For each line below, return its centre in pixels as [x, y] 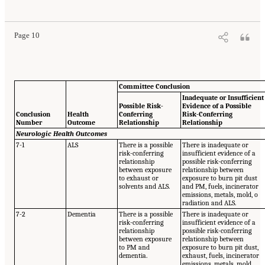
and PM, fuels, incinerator [221, 186]
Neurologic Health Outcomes [62, 133]
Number [29, 122]
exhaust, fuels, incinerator [221, 255]
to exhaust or [139, 178]
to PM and [135, 247]
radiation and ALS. [209, 203]
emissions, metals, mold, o [220, 194]
